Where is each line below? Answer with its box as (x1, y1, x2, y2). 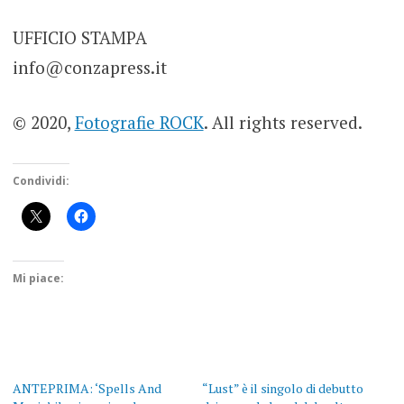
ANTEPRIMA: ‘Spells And (12, 379, 161, 397)
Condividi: (12, 172, 69, 188)
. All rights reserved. (203, 111, 363, 134)
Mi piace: (12, 270, 64, 286)
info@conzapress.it (12, 55, 167, 78)
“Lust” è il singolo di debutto (202, 379, 363, 397)
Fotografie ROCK (74, 111, 204, 134)
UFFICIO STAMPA (12, 25, 147, 49)
